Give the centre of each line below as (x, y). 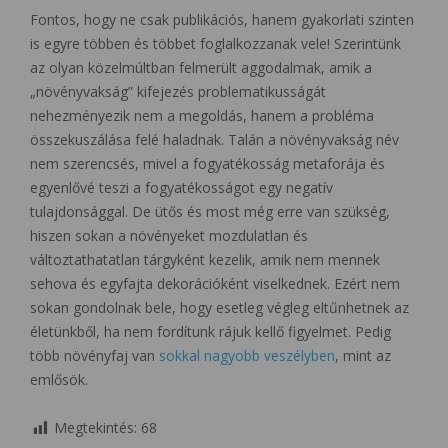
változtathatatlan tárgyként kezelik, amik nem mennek (205, 260)
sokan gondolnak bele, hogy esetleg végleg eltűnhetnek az (219, 308)
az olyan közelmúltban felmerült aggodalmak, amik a (201, 68)
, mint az (363, 356)
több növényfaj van (94, 356)
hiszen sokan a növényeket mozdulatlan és (169, 236)
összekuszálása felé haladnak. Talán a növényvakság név (214, 140)
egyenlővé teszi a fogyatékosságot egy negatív (181, 188)
